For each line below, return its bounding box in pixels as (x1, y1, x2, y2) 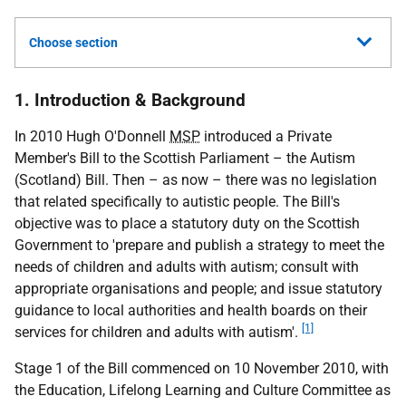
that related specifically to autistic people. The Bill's (14, 193, 340, 210)
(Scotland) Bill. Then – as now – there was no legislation (14, 171, 377, 188)
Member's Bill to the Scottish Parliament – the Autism (14, 150, 355, 167)
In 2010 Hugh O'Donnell (14, 128, 169, 145)
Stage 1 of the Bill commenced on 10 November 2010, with (14, 360, 389, 377)
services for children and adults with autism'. (14, 324, 302, 341)
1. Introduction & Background (14, 90, 246, 111)
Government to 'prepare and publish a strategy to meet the (14, 237, 384, 254)
